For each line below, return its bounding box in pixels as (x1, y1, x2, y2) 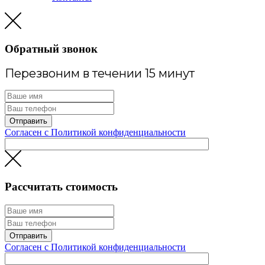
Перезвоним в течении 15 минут (5, 66, 195, 81)
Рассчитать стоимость (5, 180, 118, 193)
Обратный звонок (5, 42, 98, 55)
